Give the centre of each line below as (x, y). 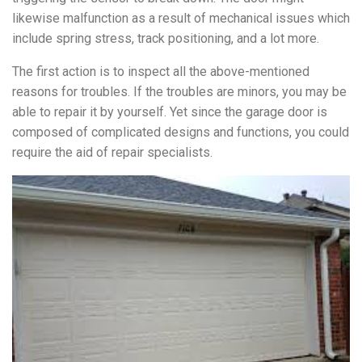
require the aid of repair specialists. (112, 152)
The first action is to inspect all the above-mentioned (161, 71)
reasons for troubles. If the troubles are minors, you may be (179, 91)
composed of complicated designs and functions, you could (181, 132)
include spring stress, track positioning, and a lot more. (166, 38)
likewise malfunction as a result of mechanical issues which (181, 18)
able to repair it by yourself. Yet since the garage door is (170, 112)
